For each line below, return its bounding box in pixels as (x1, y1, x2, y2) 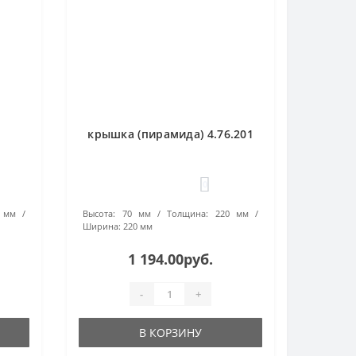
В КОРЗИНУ (139, 325, 203, 340)
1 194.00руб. (128, 250, 214, 269)
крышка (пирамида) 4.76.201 (87, 126, 254, 141)
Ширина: (83, 220, 122, 232)
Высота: (83, 207, 116, 219)
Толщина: (167, 207, 209, 219)
